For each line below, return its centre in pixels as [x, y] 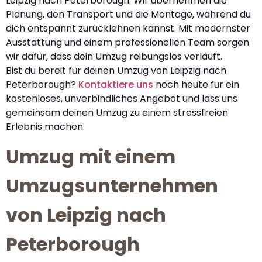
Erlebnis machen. [45, 127]
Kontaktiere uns [116, 85]
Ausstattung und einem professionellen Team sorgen [127, 43]
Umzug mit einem [91, 157]
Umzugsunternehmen [112, 186]
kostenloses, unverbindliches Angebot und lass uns [122, 99]
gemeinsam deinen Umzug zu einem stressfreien [117, 113]
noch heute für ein [196, 85]
